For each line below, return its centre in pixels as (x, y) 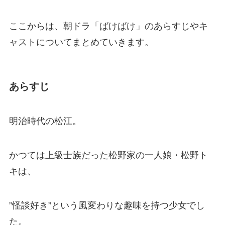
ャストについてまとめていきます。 (81, 42)
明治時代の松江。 (45, 121)
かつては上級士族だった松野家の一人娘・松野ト (108, 155)
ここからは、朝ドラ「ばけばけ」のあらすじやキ (108, 26)
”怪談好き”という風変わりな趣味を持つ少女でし (107, 205)
